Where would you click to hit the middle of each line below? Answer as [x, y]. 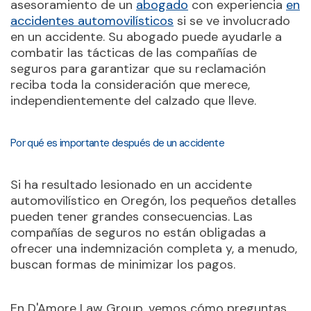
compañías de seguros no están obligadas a [138, 233]
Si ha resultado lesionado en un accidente [131, 185]
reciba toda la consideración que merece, [130, 85]
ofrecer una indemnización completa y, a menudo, [154, 249]
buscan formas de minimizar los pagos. [123, 264]
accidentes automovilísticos [92, 21]
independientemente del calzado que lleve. [133, 101]
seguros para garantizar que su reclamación [138, 69]
